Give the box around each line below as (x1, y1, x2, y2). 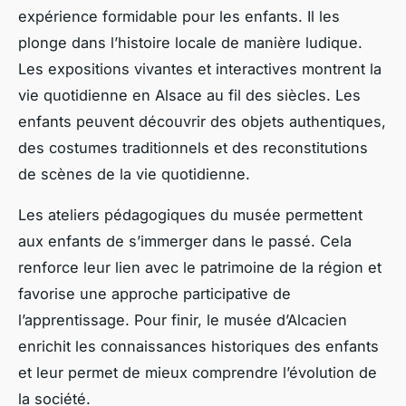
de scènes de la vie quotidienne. (18, 164, 250, 183)
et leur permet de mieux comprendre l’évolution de (18, 362, 377, 382)
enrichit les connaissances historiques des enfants (18, 336, 379, 355)
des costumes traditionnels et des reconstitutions (18, 138, 368, 157)
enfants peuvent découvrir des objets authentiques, (18, 111, 386, 130)
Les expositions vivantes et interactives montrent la (18, 59, 382, 78)
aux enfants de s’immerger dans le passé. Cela (18, 231, 352, 250)
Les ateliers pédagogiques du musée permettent (18, 205, 362, 224)
